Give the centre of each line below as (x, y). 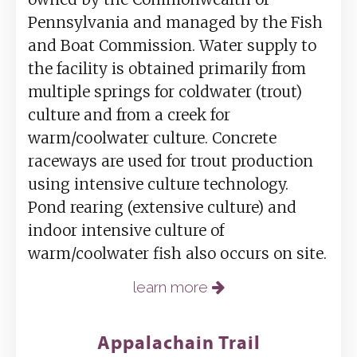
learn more (172, 287)
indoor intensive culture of (126, 231)
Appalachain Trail (178, 342)
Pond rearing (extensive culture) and (162, 208)
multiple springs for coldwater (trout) (165, 92)
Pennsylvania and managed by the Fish (175, 23)
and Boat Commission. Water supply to (172, 46)
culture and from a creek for (129, 115)
